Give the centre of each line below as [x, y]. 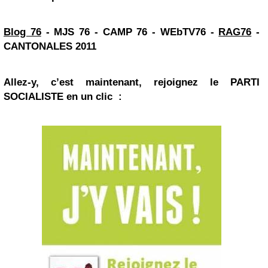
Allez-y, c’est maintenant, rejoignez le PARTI [132, 82]
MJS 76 [72, 32]
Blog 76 [22, 32]
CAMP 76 [125, 32]
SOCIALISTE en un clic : [63, 97]
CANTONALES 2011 [50, 46]
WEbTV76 [183, 32]
